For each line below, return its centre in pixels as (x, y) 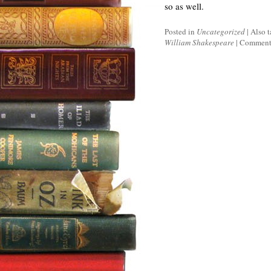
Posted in (181, 31)
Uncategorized (221, 31)
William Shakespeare (199, 42)
